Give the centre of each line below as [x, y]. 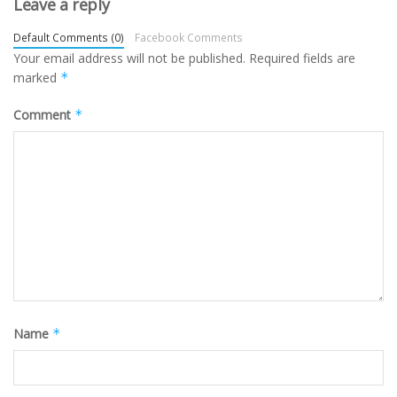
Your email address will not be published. [129, 58]
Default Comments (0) [69, 37]
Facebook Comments [188, 37]
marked [37, 77]
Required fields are [302, 58]
